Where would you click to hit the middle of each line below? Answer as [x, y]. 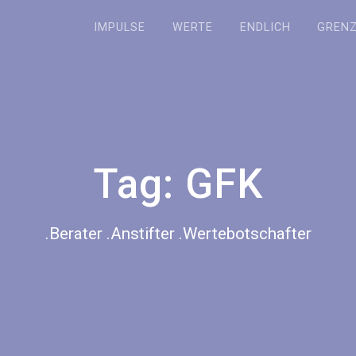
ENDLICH [265, 27]
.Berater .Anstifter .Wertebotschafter [178, 234]
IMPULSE [119, 27]
